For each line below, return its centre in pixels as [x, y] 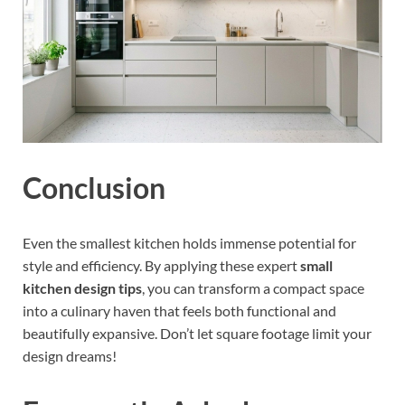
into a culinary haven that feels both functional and [179, 311]
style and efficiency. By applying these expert [161, 266]
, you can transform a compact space [253, 288]
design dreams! [70, 356]
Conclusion [94, 187]
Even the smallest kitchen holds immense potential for [189, 243]
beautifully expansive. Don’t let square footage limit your [197, 334]
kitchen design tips [82, 288]
